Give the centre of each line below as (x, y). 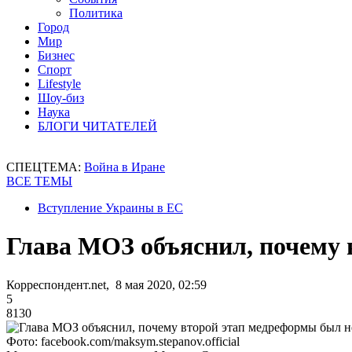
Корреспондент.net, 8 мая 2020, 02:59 (106, 284)
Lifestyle (59, 84)
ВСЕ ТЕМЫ (39, 181)
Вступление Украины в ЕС (110, 208)
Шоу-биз (61, 98)
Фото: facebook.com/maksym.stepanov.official (123, 341)
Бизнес (56, 55)
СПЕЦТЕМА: (45, 167)
